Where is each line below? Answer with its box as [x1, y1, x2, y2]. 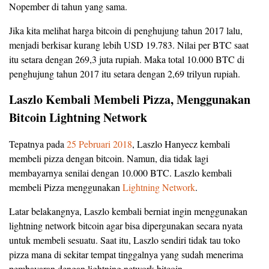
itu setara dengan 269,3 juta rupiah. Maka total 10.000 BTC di [9, 52, 244, 65]
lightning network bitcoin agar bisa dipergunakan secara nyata [9, 219, 243, 232]
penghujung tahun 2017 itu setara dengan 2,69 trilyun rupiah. [9, 67, 240, 80]
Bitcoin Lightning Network [9, 109, 147, 127]
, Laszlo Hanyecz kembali [132, 138, 230, 151]
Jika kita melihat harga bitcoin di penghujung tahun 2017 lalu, [9, 23, 243, 37]
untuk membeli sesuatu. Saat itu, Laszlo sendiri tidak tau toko [9, 234, 240, 247]
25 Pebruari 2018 [67, 138, 132, 151]
